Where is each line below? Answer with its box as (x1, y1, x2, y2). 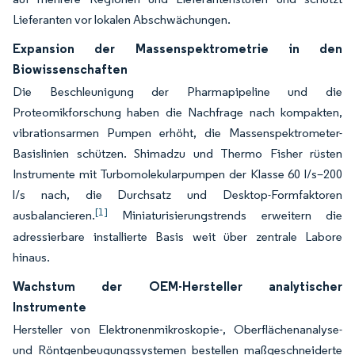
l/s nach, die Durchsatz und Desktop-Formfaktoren (13, 187, 342, 202)
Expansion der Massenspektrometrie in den (13, 40, 342, 56)
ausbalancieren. (13, 208, 95, 223)
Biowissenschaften (13, 61, 128, 77)
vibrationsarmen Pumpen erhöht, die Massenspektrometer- (13, 125, 342, 140)
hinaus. (13, 250, 50, 265)
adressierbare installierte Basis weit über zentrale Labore (13, 229, 342, 244)
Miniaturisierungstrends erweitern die (108, 208, 342, 223)
